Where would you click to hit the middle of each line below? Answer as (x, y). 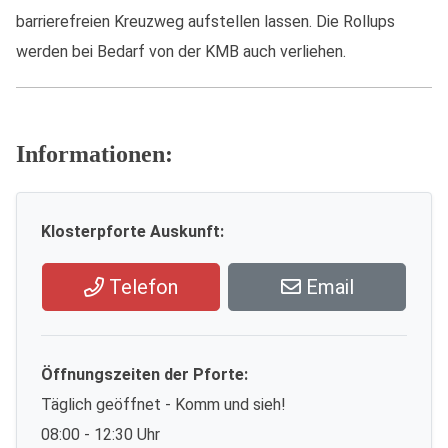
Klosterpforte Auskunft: (132, 231)
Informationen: (94, 154)
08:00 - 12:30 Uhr (100, 434)
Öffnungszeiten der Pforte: (144, 374)
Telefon (141, 287)
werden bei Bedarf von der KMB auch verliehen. (181, 51)
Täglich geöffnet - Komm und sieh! (163, 404)
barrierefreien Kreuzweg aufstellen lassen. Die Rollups (205, 21)
